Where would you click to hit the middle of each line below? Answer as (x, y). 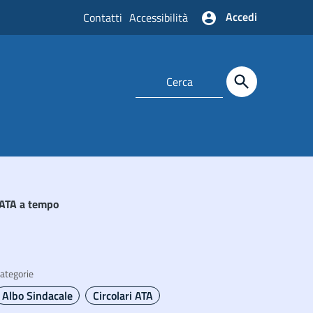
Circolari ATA (123, 296)
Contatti (103, 17)
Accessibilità (159, 17)
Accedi (241, 17)
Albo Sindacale (37, 296)
